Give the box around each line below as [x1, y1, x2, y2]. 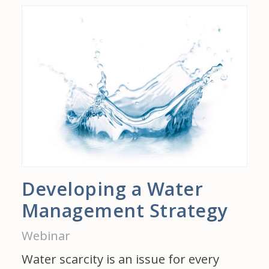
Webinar [22, 226, 70, 244]
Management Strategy [22, 197, 228, 223]
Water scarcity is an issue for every [22, 250, 219, 267]
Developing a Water [22, 175, 203, 201]
